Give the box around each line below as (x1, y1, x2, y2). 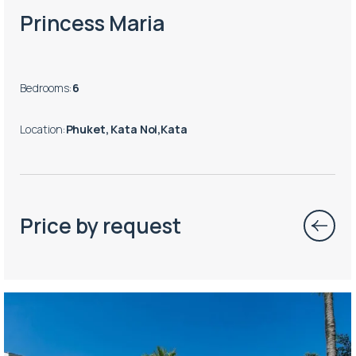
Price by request (20, 211, 182, 240)
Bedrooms (20, 79, 70, 95)
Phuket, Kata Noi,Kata (65, 121, 188, 137)
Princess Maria (20, 9, 165, 38)
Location (20, 121, 64, 137)
